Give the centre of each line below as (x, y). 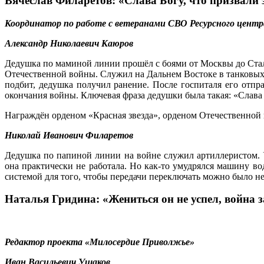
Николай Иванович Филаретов (69, 135)
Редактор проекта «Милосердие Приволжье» (100, 242)
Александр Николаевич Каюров (69, 43)
